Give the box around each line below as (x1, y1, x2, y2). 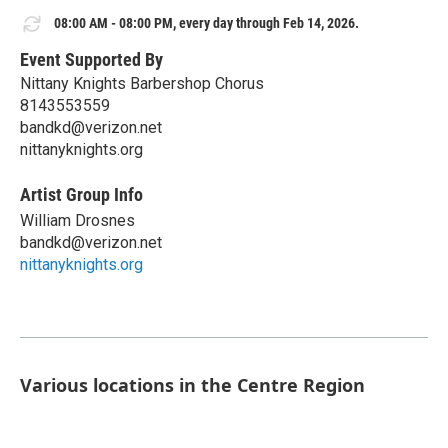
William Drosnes (20, 210, 135, 230)
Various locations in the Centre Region (20, 372, 365, 397)
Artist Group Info (20, 183, 143, 205)
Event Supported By (20, 48, 163, 70)
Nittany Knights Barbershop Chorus (20, 73, 264, 93)
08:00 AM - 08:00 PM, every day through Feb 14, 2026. (54, 15, 359, 32)
